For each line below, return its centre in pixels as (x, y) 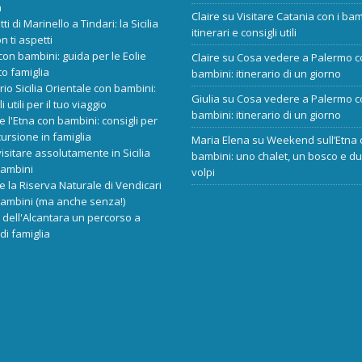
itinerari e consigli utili (244, 33)
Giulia (206, 99)
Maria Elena (221, 140)
